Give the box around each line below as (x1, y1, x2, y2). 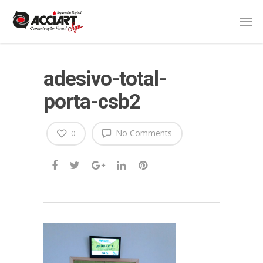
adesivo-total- (43, 66, 166, 91)
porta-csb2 (43, 89, 140, 114)
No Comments (113, 127, 172, 139)
